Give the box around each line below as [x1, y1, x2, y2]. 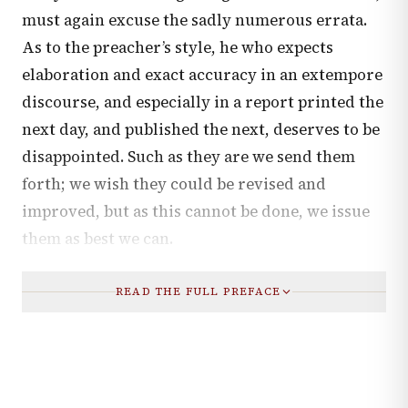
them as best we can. [22, 229, 173, 250]
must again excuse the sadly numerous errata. [22, 10, 367, 32]
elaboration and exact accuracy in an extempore [22, 65, 382, 87]
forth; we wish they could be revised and [22, 174, 326, 196]
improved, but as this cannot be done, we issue [22, 201, 370, 223]
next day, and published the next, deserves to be [22, 119, 380, 141]
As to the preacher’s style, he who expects [22, 37, 333, 59]
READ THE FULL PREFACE [115, 284, 281, 300]
